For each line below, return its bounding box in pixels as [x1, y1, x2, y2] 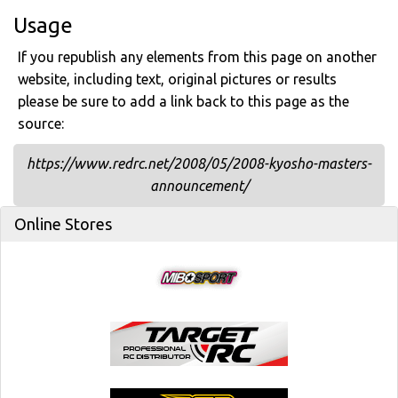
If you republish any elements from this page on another [18, 49, 377, 65]
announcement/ [149, 178, 249, 194]
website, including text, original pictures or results [18, 71, 337, 87]
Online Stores [14, 215, 112, 233]
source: [18, 115, 64, 131]
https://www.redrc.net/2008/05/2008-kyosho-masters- [27, 155, 371, 171]
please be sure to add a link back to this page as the [18, 93, 349, 109]
